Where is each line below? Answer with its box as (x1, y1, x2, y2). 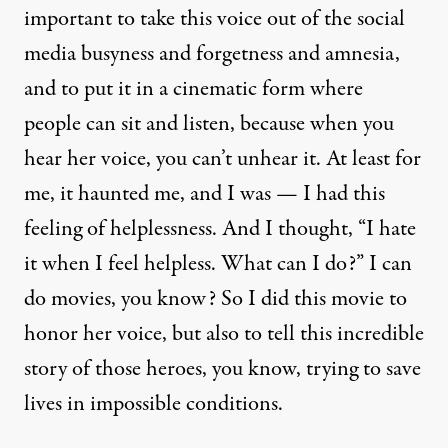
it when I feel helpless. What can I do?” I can (24, 247, 412, 280)
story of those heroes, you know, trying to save (24, 352, 421, 385)
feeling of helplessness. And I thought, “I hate (24, 212, 416, 245)
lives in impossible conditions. (24, 387, 283, 420)
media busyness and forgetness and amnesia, (24, 37, 400, 70)
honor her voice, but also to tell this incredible (24, 317, 424, 350)
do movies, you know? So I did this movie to (24, 282, 407, 315)
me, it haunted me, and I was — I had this (24, 177, 385, 210)
